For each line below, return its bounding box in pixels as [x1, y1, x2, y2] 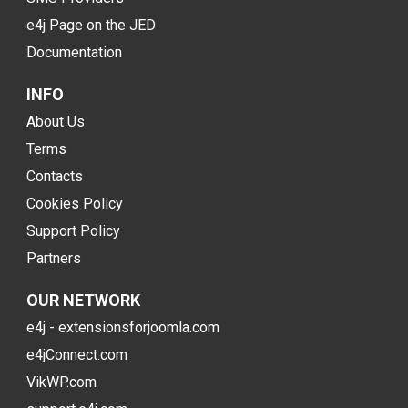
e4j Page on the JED [26, 16, 156, 34]
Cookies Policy [26, 195, 123, 212]
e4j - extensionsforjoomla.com [26, 319, 219, 336]
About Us [26, 113, 85, 130]
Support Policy [26, 222, 120, 240]
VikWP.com [26, 373, 97, 391]
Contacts [26, 168, 83, 185]
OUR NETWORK [26, 291, 140, 310]
